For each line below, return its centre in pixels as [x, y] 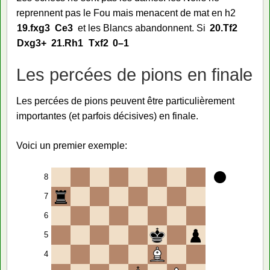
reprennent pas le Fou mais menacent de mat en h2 [126, 13]
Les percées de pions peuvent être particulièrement [125, 101]
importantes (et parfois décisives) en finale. [107, 116]
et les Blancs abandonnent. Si [141, 28]
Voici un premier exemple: [72, 145]
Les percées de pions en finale [134, 75]
